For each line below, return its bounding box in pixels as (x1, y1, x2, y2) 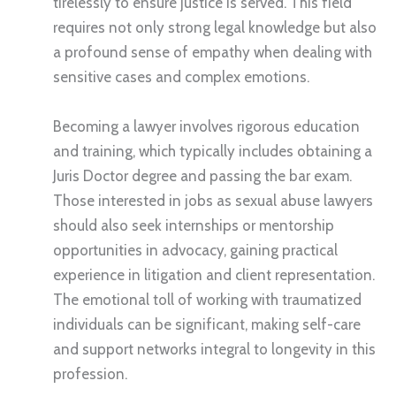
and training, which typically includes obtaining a (53, 141, 372, 160)
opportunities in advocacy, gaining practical (53, 240, 338, 259)
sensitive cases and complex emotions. (53, 68, 309, 87)
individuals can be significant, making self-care (53, 315, 361, 333)
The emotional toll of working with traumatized (53, 290, 362, 308)
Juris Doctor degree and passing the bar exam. (53, 166, 352, 185)
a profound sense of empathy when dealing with (53, 43, 372, 62)
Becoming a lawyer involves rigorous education (53, 117, 360, 135)
